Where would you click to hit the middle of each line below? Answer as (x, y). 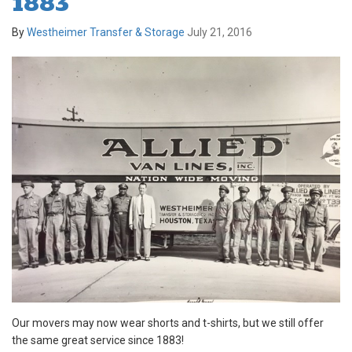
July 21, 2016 (220, 32)
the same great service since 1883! (98, 341)
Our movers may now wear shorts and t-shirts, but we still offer (168, 323)
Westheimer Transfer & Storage (106, 32)
